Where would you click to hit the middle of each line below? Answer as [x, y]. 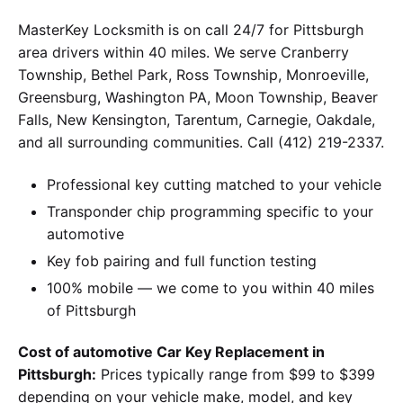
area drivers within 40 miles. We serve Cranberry [184, 53]
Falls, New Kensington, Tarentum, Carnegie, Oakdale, [197, 120]
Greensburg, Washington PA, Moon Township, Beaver [198, 98]
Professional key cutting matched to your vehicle [214, 184]
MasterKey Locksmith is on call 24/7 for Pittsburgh [191, 30]
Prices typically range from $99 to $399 [236, 375]
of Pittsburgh [91, 310]
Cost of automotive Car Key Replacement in [171, 352]
